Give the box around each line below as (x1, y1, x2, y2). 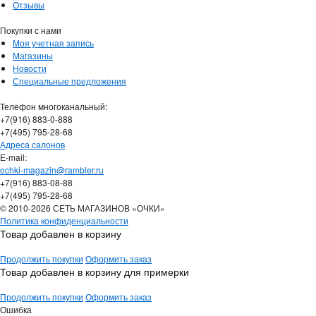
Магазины (13, 49, 53, 62)
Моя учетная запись (13, 37, 94, 49)
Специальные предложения (13, 75, 126, 87)
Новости (13, 62, 47, 75)
